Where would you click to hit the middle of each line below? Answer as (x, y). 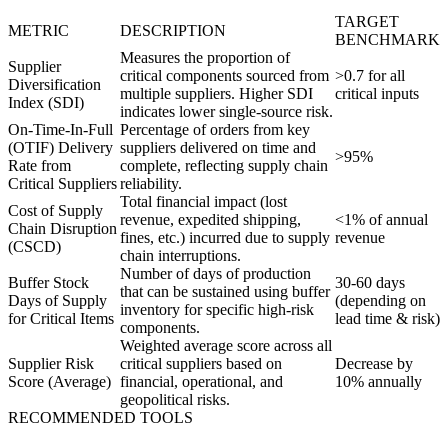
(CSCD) (34, 247)
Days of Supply (57, 301)
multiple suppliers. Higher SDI (216, 94)
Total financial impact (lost (203, 202)
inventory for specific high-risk (217, 310)
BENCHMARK (387, 40)
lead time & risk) (387, 319)
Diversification (54, 85)
